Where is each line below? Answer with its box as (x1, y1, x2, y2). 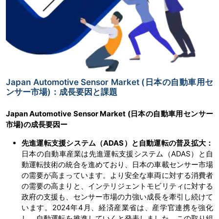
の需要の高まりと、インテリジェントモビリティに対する (22, 181, 213, 191)
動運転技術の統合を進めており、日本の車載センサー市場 (22, 160, 213, 170)
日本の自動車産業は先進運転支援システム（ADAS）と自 (22, 149, 213, 159)
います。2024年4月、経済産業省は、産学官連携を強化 (22, 203, 213, 213)
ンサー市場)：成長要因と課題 (6, 87, 117, 97)
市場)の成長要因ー (6, 120, 67, 130)
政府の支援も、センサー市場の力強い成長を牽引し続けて (22, 192, 213, 202)
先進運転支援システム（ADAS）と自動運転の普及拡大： (22, 138, 213, 148)
